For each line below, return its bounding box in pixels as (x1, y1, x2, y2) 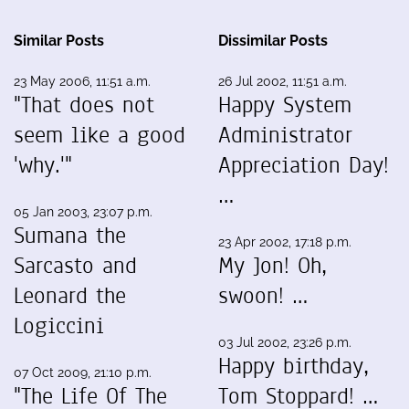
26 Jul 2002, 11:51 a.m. (218, 74, 347, 89)
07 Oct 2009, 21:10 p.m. (14, 365, 152, 380)
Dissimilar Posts (218, 32, 328, 49)
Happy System (218, 89, 351, 121)
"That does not (14, 89, 154, 121)
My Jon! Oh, (218, 250, 327, 281)
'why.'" (14, 150, 72, 181)
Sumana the (14, 220, 126, 251)
